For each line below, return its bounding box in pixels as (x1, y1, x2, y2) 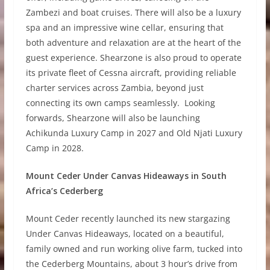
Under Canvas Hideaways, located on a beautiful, (25, 228, 224, 240)
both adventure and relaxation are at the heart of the (25, 37, 241, 49)
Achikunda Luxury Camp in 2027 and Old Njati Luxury (25, 127, 242, 139)
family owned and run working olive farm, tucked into (25, 243, 242, 255)
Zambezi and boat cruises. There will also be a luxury (25, 7, 241, 19)
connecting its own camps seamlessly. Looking (25, 97, 215, 109)
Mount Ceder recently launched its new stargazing (25, 213, 230, 225)
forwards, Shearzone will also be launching (25, 112, 200, 124)
